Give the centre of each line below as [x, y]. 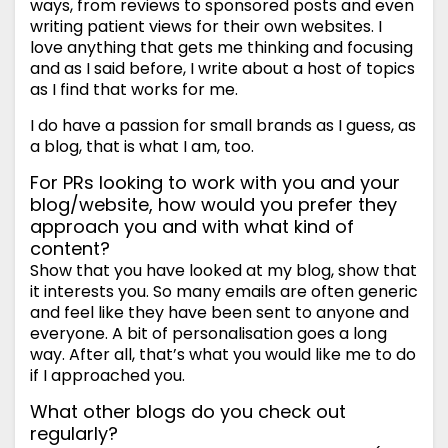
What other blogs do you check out [188, 412]
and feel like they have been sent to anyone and [219, 313]
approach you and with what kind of [192, 227]
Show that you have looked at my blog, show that [223, 271]
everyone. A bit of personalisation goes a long [208, 334]
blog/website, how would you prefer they [213, 205]
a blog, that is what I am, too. [142, 147]
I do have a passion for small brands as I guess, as [223, 126]
